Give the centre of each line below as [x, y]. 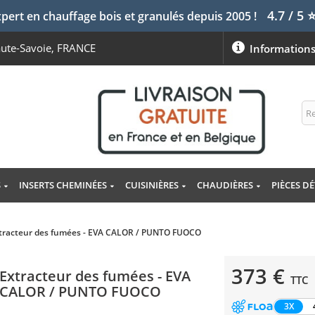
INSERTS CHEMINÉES [63, 185]
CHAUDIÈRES [225, 185]
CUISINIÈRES [152, 185]
